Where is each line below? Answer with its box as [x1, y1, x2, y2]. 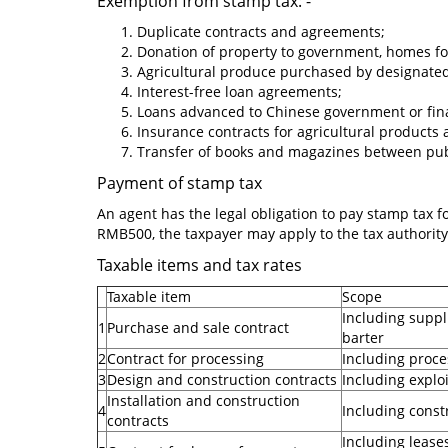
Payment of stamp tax [97, 172, 262, 194]
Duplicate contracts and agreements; [137, 22, 389, 41]
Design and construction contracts [107, 370, 337, 389]
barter [342, 328, 384, 347]
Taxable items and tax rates [97, 254, 302, 276]
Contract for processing [107, 349, 264, 368]
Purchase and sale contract [107, 318, 289, 337]
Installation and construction [107, 391, 300, 410]
